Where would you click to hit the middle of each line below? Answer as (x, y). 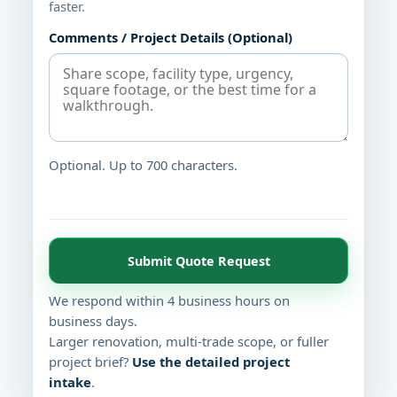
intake (70, 382)
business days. (93, 321)
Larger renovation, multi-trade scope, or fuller (189, 342)
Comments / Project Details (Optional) (171, 38)
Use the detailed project (211, 362)
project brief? (90, 362)
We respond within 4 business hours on (169, 301)
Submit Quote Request (198, 261)
